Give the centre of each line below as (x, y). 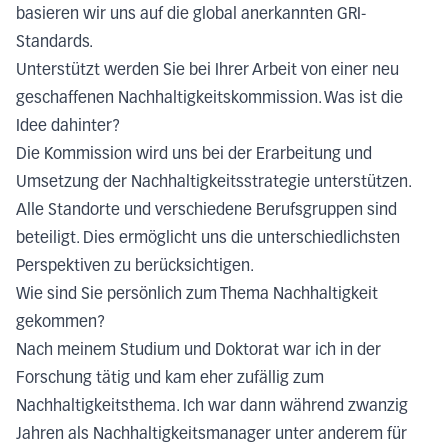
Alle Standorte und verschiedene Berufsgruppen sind (206, 210)
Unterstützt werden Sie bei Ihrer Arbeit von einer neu (207, 70)
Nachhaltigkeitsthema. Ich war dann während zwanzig (212, 406)
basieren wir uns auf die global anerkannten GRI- (191, 14)
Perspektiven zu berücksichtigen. (137, 266)
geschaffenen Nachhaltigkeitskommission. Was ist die (209, 98)
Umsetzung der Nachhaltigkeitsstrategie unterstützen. (213, 182)
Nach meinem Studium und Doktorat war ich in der (198, 350)
